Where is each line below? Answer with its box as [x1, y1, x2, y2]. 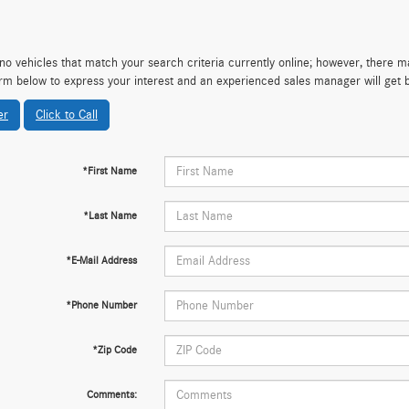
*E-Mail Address [65, 255, 137, 266]
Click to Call [36, 109, 98, 121]
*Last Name [82, 210, 137, 221]
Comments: [86, 389, 137, 400]
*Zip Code [91, 344, 137, 355]
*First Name [81, 165, 137, 176]
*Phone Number [65, 299, 137, 310]
